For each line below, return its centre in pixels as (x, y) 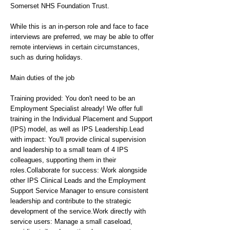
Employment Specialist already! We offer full (76, 109)
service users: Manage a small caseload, (71, 222)
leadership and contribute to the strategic (71, 201)
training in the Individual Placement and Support (81, 119)
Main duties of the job (42, 78)
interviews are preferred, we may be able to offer (82, 37)
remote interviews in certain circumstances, (75, 47)
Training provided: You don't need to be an (73, 98)
